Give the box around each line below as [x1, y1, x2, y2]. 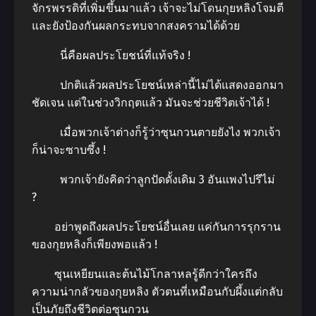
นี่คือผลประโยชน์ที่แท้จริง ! [32, 49, 193, 62]
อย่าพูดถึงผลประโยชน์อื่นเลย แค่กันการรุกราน [32, 220, 281, 233]
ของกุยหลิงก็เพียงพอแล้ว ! [32, 238, 157, 251]
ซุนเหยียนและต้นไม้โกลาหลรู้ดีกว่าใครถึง [32, 267, 257, 281]
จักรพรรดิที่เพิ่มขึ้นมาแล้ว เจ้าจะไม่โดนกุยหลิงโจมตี [32, 1, 284, 15]
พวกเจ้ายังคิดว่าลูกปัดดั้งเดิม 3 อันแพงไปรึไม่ [32, 173, 275, 186]
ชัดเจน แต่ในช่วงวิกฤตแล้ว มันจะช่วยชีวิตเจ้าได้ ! [32, 96, 272, 109]
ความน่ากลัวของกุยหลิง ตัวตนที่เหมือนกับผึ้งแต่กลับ [32, 285, 283, 298]
